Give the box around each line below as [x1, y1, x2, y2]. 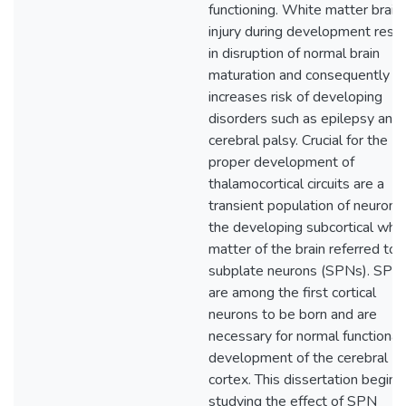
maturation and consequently [208, 65, 390, 85]
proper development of [208, 152, 354, 172]
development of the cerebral [208, 348, 388, 368]
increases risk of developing [208, 87, 382, 107]
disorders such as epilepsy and [208, 109, 401, 129]
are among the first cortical [208, 283, 376, 303]
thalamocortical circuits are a [208, 174, 384, 194]
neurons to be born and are [208, 304, 377, 324]
